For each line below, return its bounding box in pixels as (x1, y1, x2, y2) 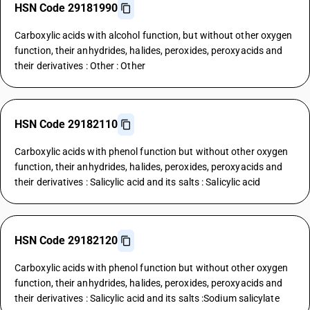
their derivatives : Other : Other (15, 60, 145, 71)
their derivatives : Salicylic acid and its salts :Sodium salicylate (15, 293, 280, 304)
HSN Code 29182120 (15, 234, 118, 247)
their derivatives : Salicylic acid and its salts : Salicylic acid (15, 176, 261, 188)
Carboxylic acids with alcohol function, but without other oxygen (15, 30, 293, 41)
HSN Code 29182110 (15, 118, 118, 131)
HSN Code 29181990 (15, 1, 118, 15)
